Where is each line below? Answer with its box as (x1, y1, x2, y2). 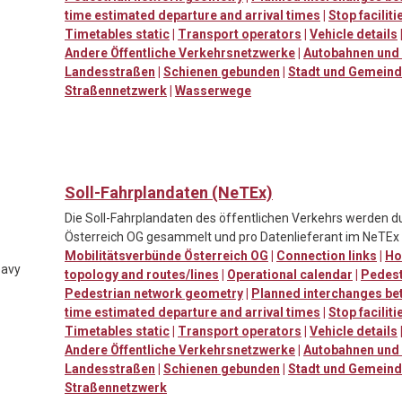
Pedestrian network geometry (65, 285, 243, 301)
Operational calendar (227, 267, 353, 282)
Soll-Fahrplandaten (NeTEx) (65, 182, 273, 202)
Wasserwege (175, 83, 251, 98)
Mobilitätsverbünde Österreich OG (65, 248, 268, 263)
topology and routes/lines (65, 267, 219, 282)
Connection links (276, 248, 377, 263)
